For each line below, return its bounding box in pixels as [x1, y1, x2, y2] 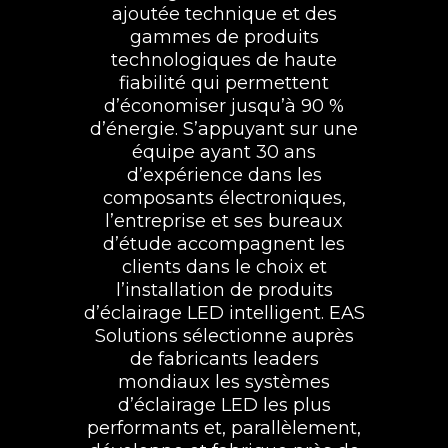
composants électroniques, [102, 186, 346, 209]
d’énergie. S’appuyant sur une [90, 117, 358, 140]
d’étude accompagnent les [103, 232, 345, 255]
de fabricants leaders [129, 347, 319, 370]
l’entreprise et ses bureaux [105, 209, 343, 232]
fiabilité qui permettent [119, 71, 329, 94]
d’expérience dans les [126, 163, 322, 186]
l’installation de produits [115, 278, 333, 301]
